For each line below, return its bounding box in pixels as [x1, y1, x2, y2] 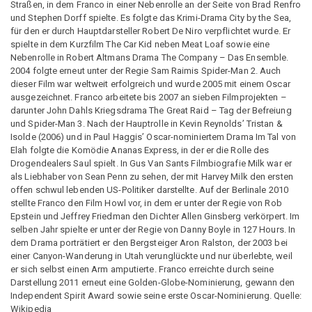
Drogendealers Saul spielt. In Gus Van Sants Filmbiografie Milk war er [10, 158, 292, 169]
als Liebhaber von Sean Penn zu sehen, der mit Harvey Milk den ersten [10, 171, 293, 182]
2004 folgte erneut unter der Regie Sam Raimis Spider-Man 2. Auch [10, 65, 281, 76]
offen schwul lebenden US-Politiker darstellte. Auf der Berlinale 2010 [10, 185, 288, 195]
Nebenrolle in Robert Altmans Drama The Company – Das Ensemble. [10, 52, 289, 63]
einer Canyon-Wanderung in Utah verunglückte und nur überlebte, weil [10, 251, 292, 261]
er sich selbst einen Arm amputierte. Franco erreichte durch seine [10, 264, 274, 274]
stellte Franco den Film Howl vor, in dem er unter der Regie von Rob [10, 198, 282, 208]
